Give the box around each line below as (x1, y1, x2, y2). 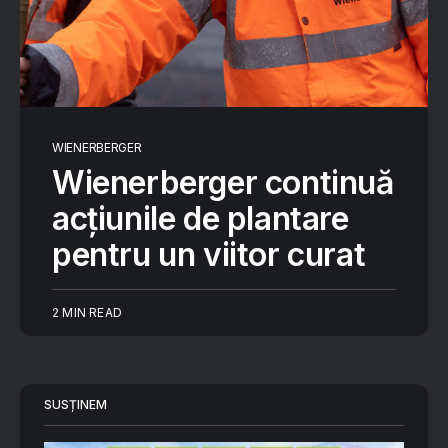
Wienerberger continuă (52, 163, 394, 202)
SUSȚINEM (44, 397, 107, 412)
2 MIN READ (52, 305, 122, 320)
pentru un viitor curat (52, 235, 373, 274)
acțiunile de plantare (52, 199, 349, 238)
